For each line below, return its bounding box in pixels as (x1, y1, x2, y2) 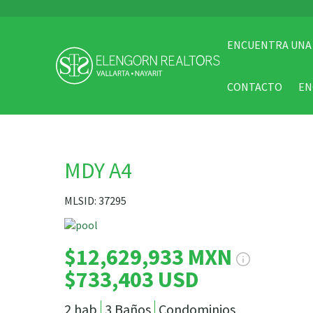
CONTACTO (227, 80, 283, 94)
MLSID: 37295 (64, 194, 126, 208)
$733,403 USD (64, 265, 199, 293)
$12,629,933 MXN (64, 243, 236, 271)
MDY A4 (64, 156, 132, 184)
